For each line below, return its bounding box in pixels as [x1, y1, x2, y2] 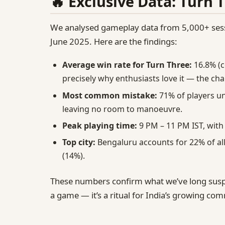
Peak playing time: [62, 120, 137, 131]
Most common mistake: [62, 89, 157, 101]
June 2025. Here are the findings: [50, 36, 177, 48]
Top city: [62, 137, 95, 148]
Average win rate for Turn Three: [62, 59, 192, 71]
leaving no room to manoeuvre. [62, 103, 182, 115]
